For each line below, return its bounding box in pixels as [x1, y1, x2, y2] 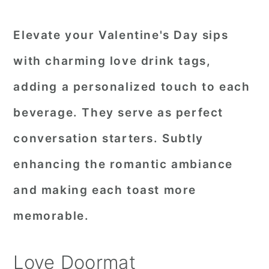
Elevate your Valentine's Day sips [13, 28, 229, 42]
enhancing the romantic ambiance [13, 157, 233, 171]
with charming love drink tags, [13, 54, 211, 68]
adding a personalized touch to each [13, 80, 250, 94]
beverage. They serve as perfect [13, 106, 223, 119]
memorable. [13, 209, 89, 223]
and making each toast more [13, 183, 196, 197]
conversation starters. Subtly [13, 131, 204, 145]
